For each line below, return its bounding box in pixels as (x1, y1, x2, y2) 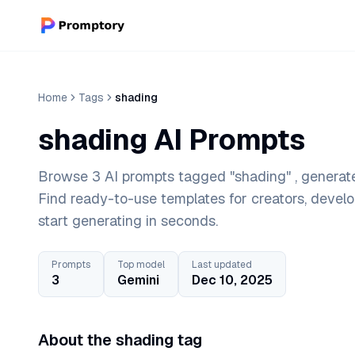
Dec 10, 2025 (192, 272, 273, 288)
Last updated (192, 258, 252, 271)
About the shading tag (38, 330, 202, 350)
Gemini (117, 272, 159, 288)
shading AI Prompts (38, 121, 305, 158)
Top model (117, 258, 165, 271)
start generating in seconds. (38, 212, 218, 230)
